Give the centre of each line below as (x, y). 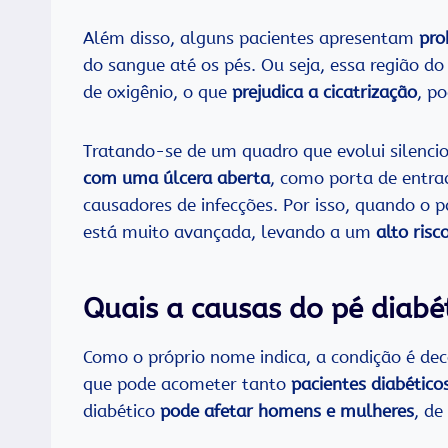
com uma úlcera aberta (176, 178)
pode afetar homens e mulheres (287, 411)
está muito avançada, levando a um (229, 232)
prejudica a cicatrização (324, 92)
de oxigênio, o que (157, 92)
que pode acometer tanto (187, 384)
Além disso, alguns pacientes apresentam (251, 38)
